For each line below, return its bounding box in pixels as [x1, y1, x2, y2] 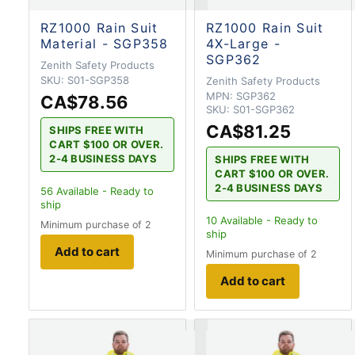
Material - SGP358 [40, 36, 169, 52]
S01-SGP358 [67, 74, 129, 86]
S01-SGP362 [233, 103, 295, 116]
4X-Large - [206, 36, 281, 52]
